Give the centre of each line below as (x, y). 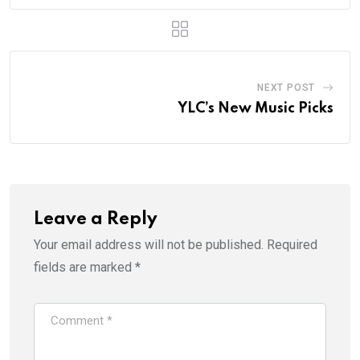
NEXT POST (286, 87)
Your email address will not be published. (149, 244)
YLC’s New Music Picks (256, 108)
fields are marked (84, 267)
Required (292, 244)
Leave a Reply (96, 219)
